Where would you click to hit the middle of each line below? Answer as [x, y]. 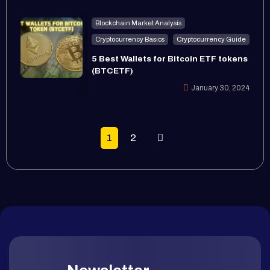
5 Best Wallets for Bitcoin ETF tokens [170, 58]
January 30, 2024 [221, 88]
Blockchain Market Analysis [139, 23]
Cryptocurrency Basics [130, 39]
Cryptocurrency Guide [212, 39]
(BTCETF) [113, 71]
